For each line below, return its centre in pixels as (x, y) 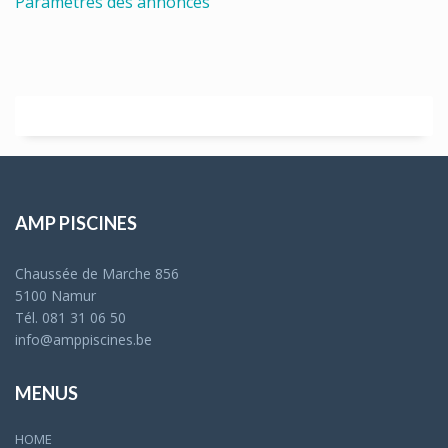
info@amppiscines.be (83, 339)
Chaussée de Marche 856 (97, 273)
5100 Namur (55, 295)
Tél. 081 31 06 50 (70, 317)
